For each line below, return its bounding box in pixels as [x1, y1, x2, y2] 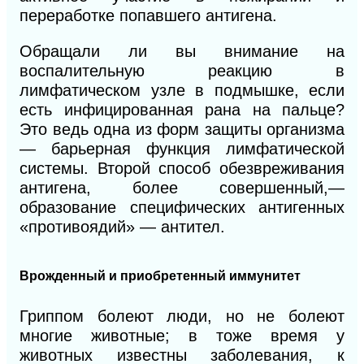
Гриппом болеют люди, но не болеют [19, 307, 344, 326]
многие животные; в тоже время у [19, 327, 344, 345]
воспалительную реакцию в [19, 62, 344, 80]
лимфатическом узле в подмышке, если [19, 81, 344, 100]
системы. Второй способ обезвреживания [19, 159, 344, 178]
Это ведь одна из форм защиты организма [19, 120, 344, 139]
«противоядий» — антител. [19, 218, 225, 236]
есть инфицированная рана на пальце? [19, 101, 344, 119]
